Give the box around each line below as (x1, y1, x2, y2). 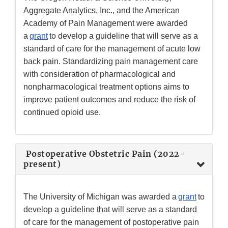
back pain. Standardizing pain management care (23, 57, 198, 66)
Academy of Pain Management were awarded (23, 19, 188, 28)
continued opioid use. (23, 108, 101, 117)
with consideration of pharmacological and (23, 70, 176, 79)
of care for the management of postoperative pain (23, 218, 199, 227)
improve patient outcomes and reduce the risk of (23, 95, 195, 104)
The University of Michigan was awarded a (23, 192, 178, 202)
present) (23, 159, 61, 169)
